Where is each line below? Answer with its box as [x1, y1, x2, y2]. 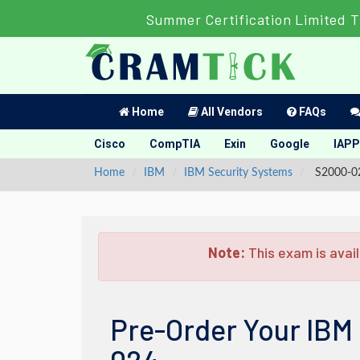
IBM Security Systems [184, 167, 292, 178]
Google [270, 137, 309, 150]
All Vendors [198, 105, 263, 118]
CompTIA [149, 137, 200, 150]
